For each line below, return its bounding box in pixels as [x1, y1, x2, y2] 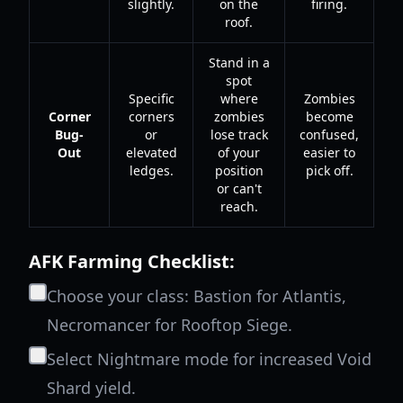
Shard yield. [47, 377, 136, 399]
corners [128, 108, 175, 125]
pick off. [305, 162, 354, 179]
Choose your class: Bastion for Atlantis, [47, 285, 346, 307]
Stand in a [208, 54, 270, 71]
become [305, 108, 354, 125]
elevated [125, 144, 177, 161]
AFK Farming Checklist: [29, 249, 235, 273]
